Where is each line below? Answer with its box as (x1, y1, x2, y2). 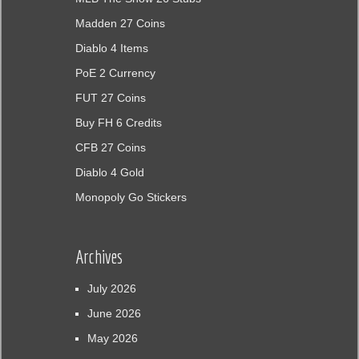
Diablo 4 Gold (75, 165, 144, 179)
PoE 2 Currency (75, 66, 155, 79)
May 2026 (87, 331, 138, 345)
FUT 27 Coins (75, 91, 146, 104)
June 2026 (87, 306, 141, 320)
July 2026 (87, 281, 136, 295)
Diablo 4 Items (75, 41, 148, 54)
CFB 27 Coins (75, 140, 146, 154)
